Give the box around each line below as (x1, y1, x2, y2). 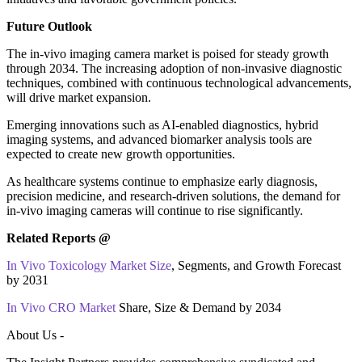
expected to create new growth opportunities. (6, 146, 235, 161)
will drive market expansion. (6, 90, 151, 104)
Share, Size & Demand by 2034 (116, 300, 281, 314)
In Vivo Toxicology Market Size (6, 258, 171, 272)
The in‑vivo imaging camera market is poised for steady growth (6, 46, 329, 61)
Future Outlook (6, 19, 92, 33)
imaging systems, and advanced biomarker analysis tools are (6, 132, 312, 146)
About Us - (6, 327, 64, 342)
